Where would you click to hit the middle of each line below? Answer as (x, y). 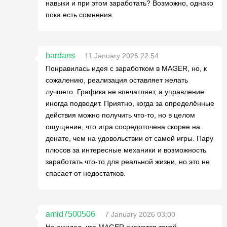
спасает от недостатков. (86, 173)
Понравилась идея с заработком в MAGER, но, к (126, 68)
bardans (60, 55)
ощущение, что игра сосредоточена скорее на (123, 127)
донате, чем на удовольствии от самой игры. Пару (129, 138)
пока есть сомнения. (80, 15)
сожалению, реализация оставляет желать (117, 80)
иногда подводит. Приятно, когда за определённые (130, 103)
